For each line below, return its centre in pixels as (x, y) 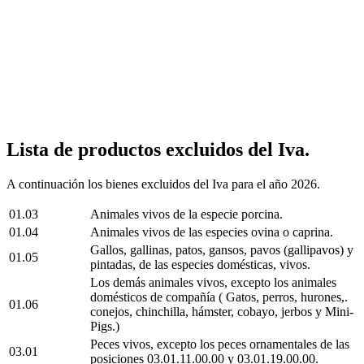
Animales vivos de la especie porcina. (186, 214)
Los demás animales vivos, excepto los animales (213, 282)
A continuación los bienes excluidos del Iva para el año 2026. (163, 184)
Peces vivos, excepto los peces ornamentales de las (220, 344)
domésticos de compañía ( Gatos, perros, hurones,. (219, 297)
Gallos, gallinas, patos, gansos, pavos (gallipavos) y (222, 249)
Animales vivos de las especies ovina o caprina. (212, 232)
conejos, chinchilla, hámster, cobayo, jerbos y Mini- (222, 311)
